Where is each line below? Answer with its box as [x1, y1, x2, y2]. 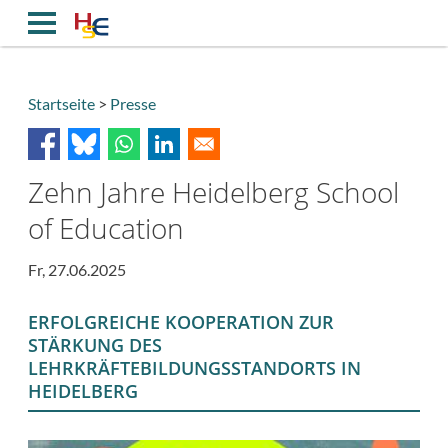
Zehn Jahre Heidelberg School [28, 172, 399, 211]
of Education [28, 208, 184, 247]
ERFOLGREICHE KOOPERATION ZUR [28, 310, 334, 335]
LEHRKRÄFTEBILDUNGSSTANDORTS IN [28, 356, 361, 381]
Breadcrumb [28, 124, 135, 149]
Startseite [28, 93, 95, 113]
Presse [110, 93, 156, 113]
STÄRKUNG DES [28, 333, 162, 358]
